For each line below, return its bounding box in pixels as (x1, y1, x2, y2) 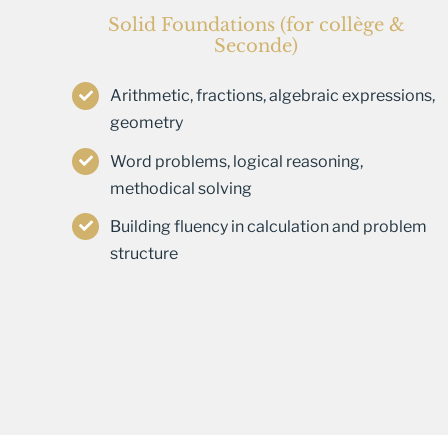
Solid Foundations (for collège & (107, 14, 405, 37)
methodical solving (110, 178, 253, 198)
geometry (110, 113, 184, 133)
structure (110, 243, 179, 263)
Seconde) (214, 35, 298, 58)
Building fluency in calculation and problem (110, 216, 428, 236)
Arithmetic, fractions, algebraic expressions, (110, 86, 436, 106)
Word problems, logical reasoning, (110, 151, 364, 171)
